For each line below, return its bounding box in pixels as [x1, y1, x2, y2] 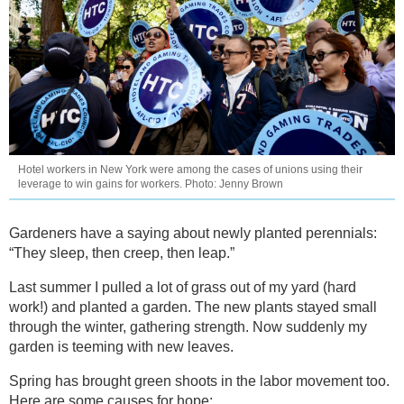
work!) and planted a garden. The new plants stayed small [9, 299, 377, 316]
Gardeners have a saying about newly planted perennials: [9, 225, 377, 242]
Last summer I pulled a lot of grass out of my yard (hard [9, 280, 356, 296]
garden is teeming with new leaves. [9, 339, 234, 355]
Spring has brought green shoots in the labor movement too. [9, 373, 390, 390]
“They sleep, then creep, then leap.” [9, 245, 234, 262]
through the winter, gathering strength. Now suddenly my [9, 319, 367, 335]
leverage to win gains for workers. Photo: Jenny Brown [18, 178, 283, 191]
